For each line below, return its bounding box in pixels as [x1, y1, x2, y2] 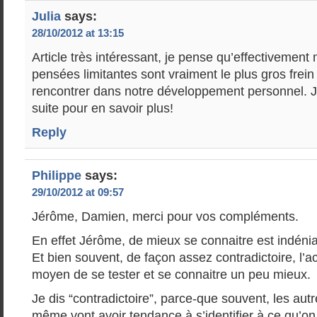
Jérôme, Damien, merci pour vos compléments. [32, 209, 299, 224]
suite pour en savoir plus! [32, 101, 173, 115]
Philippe [32, 168, 81, 183]
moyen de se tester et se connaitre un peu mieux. [32, 267, 311, 282]
